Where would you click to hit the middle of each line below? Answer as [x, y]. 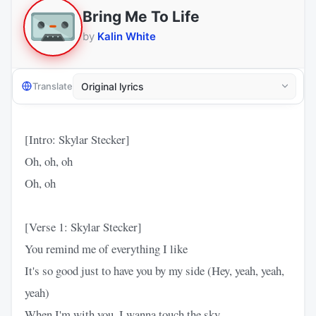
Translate [53, 86]
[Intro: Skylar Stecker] [77, 139]
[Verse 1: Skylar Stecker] [83, 226]
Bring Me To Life [141, 17]
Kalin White [127, 37]
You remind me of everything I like [106, 248]
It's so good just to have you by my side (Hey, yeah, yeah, [154, 270]
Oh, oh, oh [49, 161]
